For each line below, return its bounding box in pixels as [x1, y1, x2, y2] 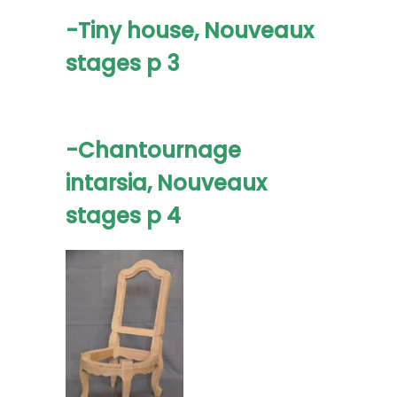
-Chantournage [66, 136, 241, 165]
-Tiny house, [66, 16, 204, 45]
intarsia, [66, 168, 157, 198]
